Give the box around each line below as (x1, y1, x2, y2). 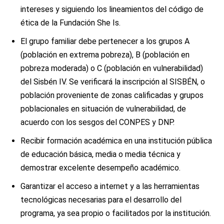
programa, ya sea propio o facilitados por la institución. (20, 208, 213, 218)
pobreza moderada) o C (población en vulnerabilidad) (20, 63, 203, 73)
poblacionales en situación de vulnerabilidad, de (20, 104, 186, 113)
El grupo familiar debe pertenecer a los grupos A (20, 36, 189, 46)
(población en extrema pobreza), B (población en (20, 50, 189, 59)
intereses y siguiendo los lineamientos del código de (20, 4, 203, 14)
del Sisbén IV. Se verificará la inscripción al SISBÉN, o (20, 77, 205, 86)
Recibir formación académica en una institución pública (20, 136, 212, 145)
